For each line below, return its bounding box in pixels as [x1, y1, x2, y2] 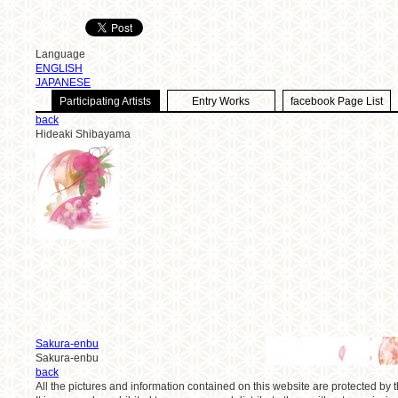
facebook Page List [291, 95, 383, 107]
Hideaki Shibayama [36, 128, 131, 140]
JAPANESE [36, 76, 91, 89]
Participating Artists [60, 95, 152, 107]
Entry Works [192, 95, 251, 107]
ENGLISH [36, 62, 83, 75]
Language [36, 48, 85, 60]
